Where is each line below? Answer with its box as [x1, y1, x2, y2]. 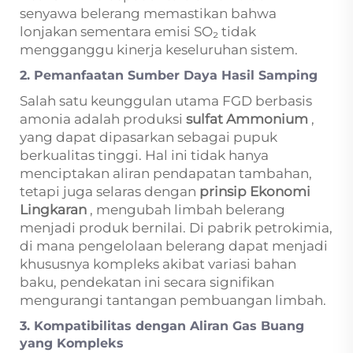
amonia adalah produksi [20, 111, 186, 127]
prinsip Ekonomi [199, 184, 310, 199]
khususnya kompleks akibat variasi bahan [20, 256, 296, 272]
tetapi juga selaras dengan [20, 184, 199, 199]
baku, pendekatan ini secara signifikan [20, 274, 274, 290]
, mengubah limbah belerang [90, 202, 285, 217]
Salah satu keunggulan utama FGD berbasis [20, 93, 312, 109]
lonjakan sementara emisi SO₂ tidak [20, 24, 256, 39]
